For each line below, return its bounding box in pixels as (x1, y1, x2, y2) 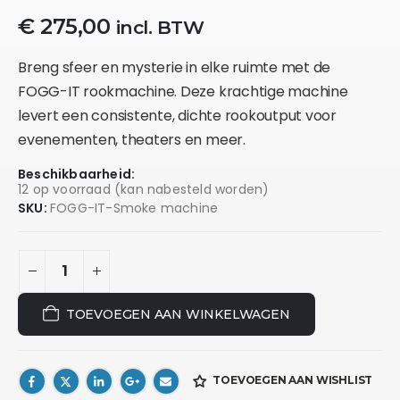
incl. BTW (115, 15, 204, 38)
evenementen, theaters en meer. (18, 129, 246, 150)
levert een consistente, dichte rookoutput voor (18, 104, 337, 126)
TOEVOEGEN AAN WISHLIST (212, 373, 373, 387)
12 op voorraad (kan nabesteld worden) (18, 179, 270, 198)
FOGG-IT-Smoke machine (50, 198, 219, 217)
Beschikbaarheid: (18, 164, 136, 183)
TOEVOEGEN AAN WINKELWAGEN (65, 305, 290, 322)
